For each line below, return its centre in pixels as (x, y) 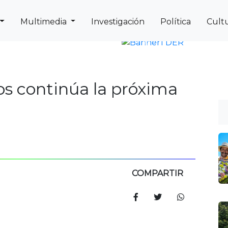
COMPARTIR (158, 173)
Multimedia (44, 21)
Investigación (118, 21)
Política (176, 21)
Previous (164, 48)
